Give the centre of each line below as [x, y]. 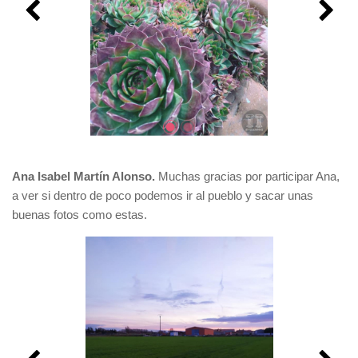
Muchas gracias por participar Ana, [249, 177]
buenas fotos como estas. [80, 215]
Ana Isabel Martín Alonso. [85, 177]
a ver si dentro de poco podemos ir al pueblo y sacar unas [163, 196]
